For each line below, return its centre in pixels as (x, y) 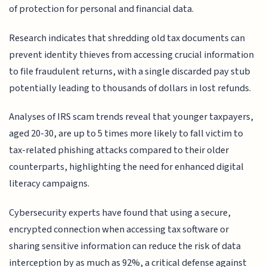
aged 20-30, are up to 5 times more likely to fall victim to (126, 134)
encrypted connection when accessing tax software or (119, 229)
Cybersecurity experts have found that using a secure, (120, 212)
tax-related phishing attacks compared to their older (119, 150)
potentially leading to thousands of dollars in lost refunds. (130, 88)
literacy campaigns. (49, 184)
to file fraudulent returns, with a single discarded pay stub (130, 71)
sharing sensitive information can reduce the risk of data (125, 246)
